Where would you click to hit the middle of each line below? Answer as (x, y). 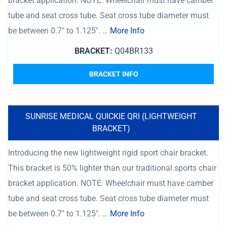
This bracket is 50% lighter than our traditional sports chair (112, 168)
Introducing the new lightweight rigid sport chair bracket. (108, 153)
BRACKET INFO (113, 74)
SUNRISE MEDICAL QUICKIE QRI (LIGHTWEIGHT (111, 116)
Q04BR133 (133, 51)
